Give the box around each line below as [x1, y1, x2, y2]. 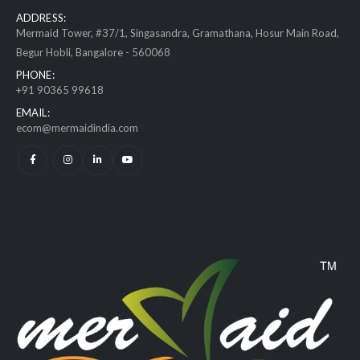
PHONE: [16, 67, 55, 81]
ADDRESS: [16, 10, 66, 24]
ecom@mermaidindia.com [16, 121, 138, 134]
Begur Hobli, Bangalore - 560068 [16, 45, 170, 59]
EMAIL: [16, 105, 50, 119]
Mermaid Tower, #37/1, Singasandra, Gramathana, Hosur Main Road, [16, 26, 339, 39]
